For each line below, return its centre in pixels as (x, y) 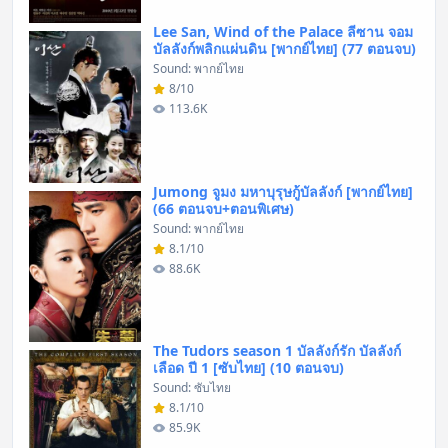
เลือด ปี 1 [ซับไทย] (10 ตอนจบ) (248, 367)
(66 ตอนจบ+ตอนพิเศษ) (223, 208)
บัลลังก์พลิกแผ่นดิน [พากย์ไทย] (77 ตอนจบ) (284, 49)
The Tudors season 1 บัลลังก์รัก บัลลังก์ (277, 350)
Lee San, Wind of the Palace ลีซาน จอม (283, 32)
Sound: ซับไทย (192, 387)
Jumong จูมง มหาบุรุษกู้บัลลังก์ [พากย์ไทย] (283, 191)
